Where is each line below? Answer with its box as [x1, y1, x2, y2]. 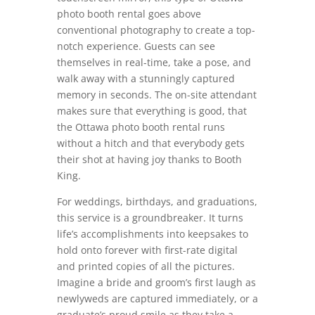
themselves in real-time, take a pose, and [56, 56, 251, 70]
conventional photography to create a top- [56, 23, 255, 37]
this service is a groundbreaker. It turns [56, 211, 243, 225]
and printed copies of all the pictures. [56, 259, 235, 274]
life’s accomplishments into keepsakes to [56, 227, 248, 241]
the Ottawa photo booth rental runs [56, 120, 225, 134]
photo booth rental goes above [56, 7, 201, 21]
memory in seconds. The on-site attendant [56, 88, 257, 102]
